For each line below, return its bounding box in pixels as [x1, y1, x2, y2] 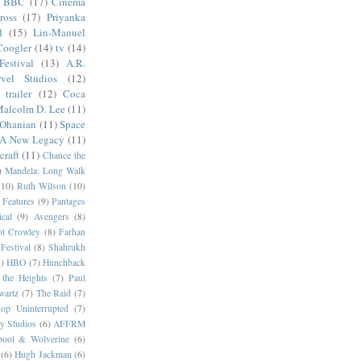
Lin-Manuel [33, 24, 85, 39]
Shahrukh [48, 240, 86, 253]
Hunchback [43, 255, 85, 268]
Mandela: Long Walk [4, 164, 86, 176]
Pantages [52, 194, 85, 207]
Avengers [33, 210, 69, 222]
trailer [6, 85, 32, 101]
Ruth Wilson [17, 179, 67, 192]
